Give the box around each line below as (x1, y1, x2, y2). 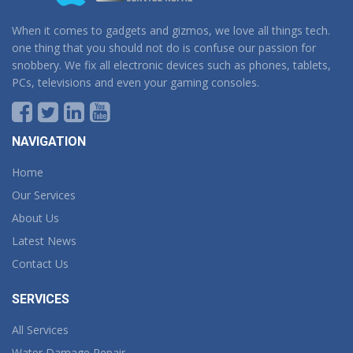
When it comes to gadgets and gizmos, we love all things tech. (12, 22, 330, 38)
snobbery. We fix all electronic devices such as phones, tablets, (12, 57, 331, 72)
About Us (12, 210, 59, 225)
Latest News (12, 232, 76, 248)
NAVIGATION (12, 133, 86, 149)
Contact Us (12, 255, 69, 271)
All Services (12, 321, 69, 337)
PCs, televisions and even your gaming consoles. (12, 74, 259, 90)
